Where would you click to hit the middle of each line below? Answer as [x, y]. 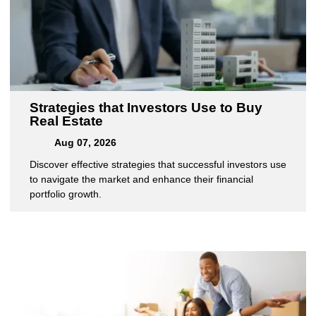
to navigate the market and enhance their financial [141, 180]
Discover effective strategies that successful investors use [158, 165]
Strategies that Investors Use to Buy [146, 108]
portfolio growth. [66, 194]
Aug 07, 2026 [84, 143]
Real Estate [66, 121]
